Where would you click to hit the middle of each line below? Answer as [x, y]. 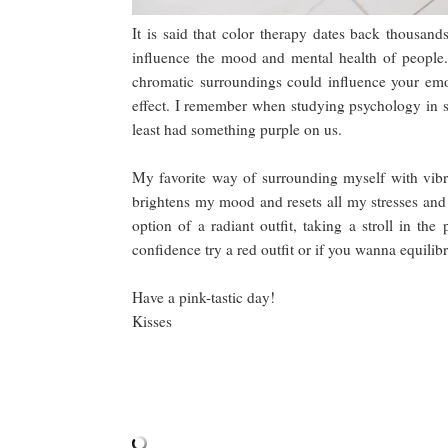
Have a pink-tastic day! [203, 296]
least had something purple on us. [239, 128]
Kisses [152, 320]
